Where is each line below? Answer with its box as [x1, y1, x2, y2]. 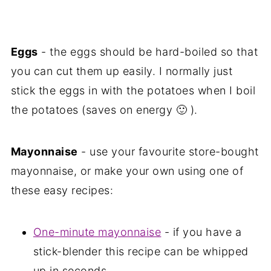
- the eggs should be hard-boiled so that [38, 45, 258, 58]
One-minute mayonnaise [33, 225, 162, 238]
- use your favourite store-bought [77, 145, 259, 158]
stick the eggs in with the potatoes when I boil [10, 83, 256, 97]
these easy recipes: [10, 183, 114, 197]
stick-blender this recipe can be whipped [33, 244, 249, 258]
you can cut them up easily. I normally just [10, 64, 233, 77]
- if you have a [161, 225, 242, 238]
